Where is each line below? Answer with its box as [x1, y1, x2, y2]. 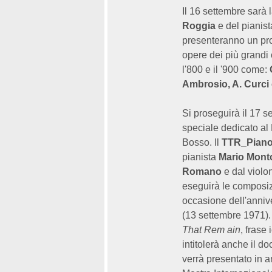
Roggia [182, 21, 216, 31]
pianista [182, 152, 219, 162]
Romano [182, 166, 222, 177]
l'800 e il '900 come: [182, 64, 270, 75]
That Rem [182, 225, 227, 235]
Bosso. [182, 137, 214, 148]
